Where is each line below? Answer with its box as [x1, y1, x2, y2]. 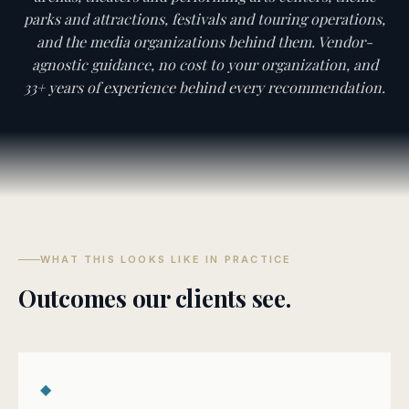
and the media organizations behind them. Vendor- [37, 32, 372, 51]
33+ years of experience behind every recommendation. [24, 78, 385, 97]
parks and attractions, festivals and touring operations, [24, 9, 385, 28]
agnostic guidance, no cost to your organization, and [31, 55, 378, 74]
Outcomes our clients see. [18, 282, 291, 314]
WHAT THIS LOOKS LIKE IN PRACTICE [40, 253, 292, 266]
